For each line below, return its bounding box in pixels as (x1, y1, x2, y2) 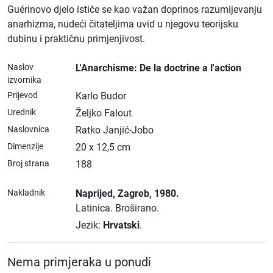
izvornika (7, 75, 41, 85)
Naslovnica (7, 124, 49, 134)
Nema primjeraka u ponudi (7, 255, 151, 269)
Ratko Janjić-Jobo (76, 124, 154, 136)
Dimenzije (7, 141, 43, 151)
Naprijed (76, 188, 113, 199)
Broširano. (115, 202, 159, 214)
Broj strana (7, 158, 49, 168)
